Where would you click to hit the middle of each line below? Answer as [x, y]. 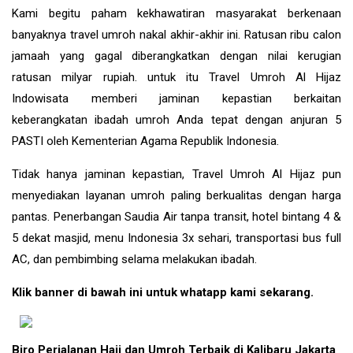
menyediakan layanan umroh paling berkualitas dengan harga [176, 195]
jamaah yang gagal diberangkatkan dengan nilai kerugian [176, 56]
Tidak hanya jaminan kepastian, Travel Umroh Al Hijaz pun [176, 174]
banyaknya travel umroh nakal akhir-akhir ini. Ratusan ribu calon [176, 34]
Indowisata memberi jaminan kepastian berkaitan [176, 98]
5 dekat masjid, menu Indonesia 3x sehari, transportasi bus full [176, 238]
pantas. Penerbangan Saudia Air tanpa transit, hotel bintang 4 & [176, 216]
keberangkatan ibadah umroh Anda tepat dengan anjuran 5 [176, 119]
